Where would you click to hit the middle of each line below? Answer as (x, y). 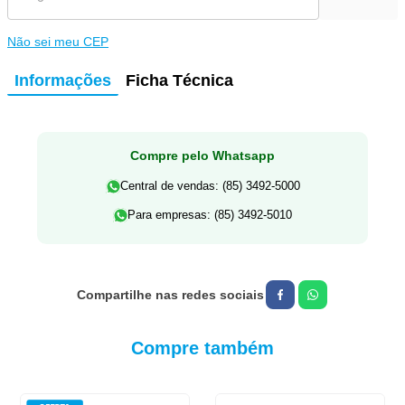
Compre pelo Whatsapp (202, 155)
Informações (63, 80)
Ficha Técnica (179, 80)
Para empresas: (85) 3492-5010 (210, 214)
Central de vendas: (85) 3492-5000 (210, 185)
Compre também (202, 348)
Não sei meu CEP (58, 41)
